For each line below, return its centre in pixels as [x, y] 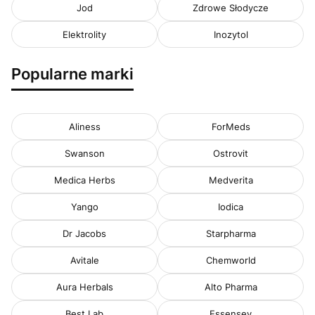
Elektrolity [84, 34]
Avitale [84, 260]
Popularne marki [72, 73]
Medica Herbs [84, 180]
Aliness [84, 126]
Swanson [84, 153]
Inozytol [231, 34]
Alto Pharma [231, 287]
